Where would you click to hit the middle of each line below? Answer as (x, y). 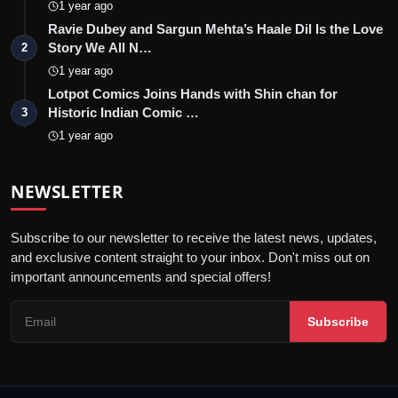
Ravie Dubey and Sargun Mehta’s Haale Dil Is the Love (215, 28)
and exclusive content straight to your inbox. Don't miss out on (190, 257)
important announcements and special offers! (141, 276)
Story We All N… (100, 47)
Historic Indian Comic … (123, 112)
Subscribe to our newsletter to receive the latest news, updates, (194, 237)
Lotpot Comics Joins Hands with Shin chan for (193, 93)
